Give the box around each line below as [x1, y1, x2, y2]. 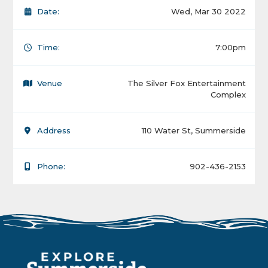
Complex [210, 89, 246, 99]
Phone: [37, 161, 66, 171]
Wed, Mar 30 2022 [170, 6, 246, 16]
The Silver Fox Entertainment [127, 78, 246, 88]
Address [37, 125, 71, 135]
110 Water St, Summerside [141, 125, 246, 135]
